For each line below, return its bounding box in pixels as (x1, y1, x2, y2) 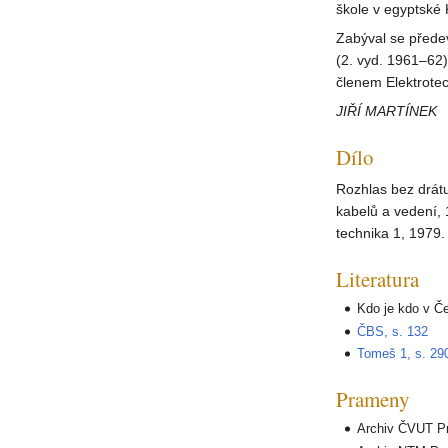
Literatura (336, 265, 419, 294)
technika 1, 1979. (336, 225, 445, 242)
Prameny (336, 384, 410, 413)
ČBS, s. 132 (357, 323, 429, 339)
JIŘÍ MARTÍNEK (336, 103, 437, 120)
